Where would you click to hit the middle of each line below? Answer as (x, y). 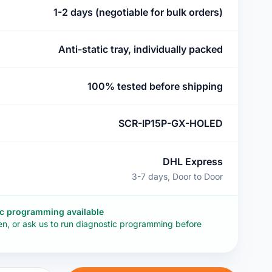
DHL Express (193, 161)
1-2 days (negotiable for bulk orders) (138, 12)
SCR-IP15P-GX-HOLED (171, 123)
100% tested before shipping (155, 86)
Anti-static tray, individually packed (141, 49)
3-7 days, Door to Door (177, 176)
